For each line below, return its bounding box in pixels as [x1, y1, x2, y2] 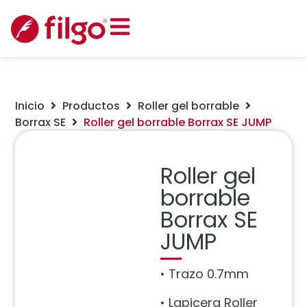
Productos [62, 98, 121, 114]
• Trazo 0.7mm [160, 265, 249, 283]
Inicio [15, 98, 45, 114]
